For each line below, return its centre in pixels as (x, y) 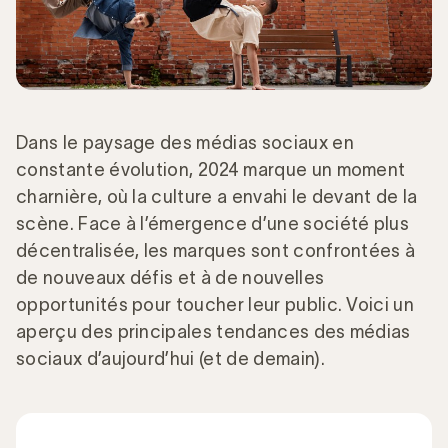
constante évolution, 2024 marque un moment (211, 169)
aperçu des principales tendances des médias (213, 331)
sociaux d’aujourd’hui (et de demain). (170, 358)
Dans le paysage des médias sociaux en (185, 142)
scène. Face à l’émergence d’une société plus (213, 223)
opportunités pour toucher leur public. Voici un (215, 304)
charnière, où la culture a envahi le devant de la (217, 196)
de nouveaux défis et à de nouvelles (170, 277)
